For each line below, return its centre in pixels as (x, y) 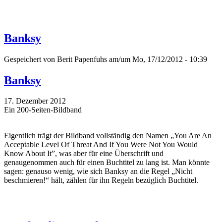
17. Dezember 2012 (35, 101)
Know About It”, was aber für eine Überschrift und (84, 154)
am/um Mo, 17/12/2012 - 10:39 (157, 59)
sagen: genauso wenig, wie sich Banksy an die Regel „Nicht (98, 171)
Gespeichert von (30, 59)
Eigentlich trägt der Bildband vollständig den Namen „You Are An (108, 136)
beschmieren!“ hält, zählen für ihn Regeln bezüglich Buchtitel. (101, 180)
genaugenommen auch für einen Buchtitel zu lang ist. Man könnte (107, 163)
